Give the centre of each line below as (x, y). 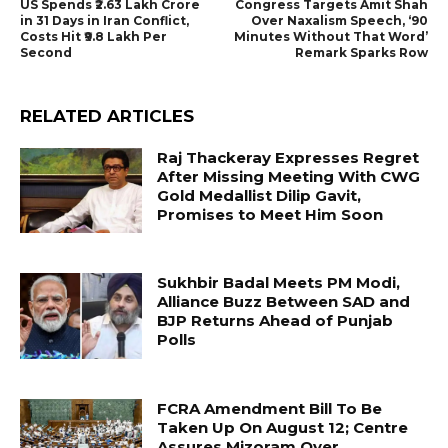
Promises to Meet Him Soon (270, 214)
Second (46, 52)
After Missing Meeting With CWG (289, 176)
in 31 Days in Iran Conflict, (104, 20)
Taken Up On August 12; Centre (283, 427)
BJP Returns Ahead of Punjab (275, 321)
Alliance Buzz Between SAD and (284, 302)
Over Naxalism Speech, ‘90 (339, 20)
